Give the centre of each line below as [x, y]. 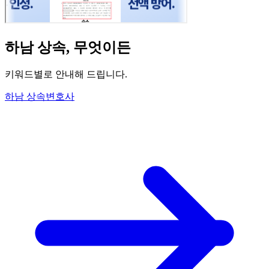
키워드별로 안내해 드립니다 [65, 74]
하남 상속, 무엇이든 [68, 47]
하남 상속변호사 [40, 97]
